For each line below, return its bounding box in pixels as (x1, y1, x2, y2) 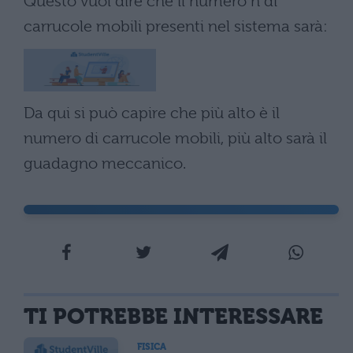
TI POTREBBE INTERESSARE (24, 303, 323, 330)
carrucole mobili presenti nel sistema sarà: (24, 17, 328, 36)
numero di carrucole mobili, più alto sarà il (24, 129, 327, 148)
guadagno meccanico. (24, 154, 186, 173)
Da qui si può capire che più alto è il (24, 104, 280, 123)
